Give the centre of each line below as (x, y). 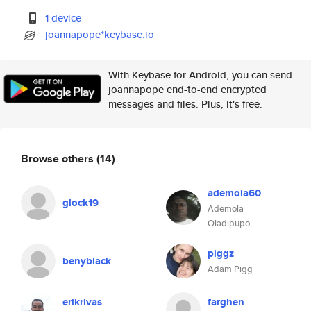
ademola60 (234, 193)
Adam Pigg (230, 269)
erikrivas (82, 302)
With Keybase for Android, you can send (200, 75)
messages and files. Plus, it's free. (185, 104)
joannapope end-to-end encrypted (187, 89)
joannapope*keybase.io (100, 34)
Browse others (59, 158)
